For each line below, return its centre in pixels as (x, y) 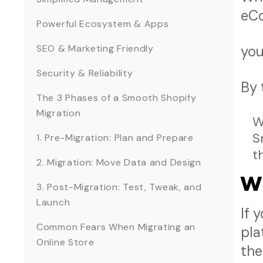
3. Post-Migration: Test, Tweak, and (119, 187)
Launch (53, 203)
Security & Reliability (85, 73)
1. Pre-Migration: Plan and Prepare (117, 138)
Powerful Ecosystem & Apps (103, 24)
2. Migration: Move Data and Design (120, 163)
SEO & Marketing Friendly (95, 49)
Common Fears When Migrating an (116, 227)
